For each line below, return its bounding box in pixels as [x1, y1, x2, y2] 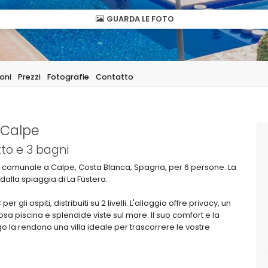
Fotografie [47, 72, 89, 82]
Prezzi [18, 72, 41, 82]
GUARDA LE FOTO [104, 13, 174, 24]
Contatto [96, 72, 133, 82]
